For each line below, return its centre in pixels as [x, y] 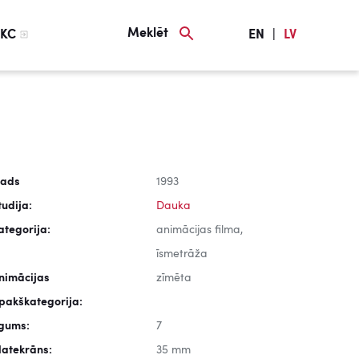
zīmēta [173, 278]
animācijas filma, [199, 230]
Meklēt [148, 34]
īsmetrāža [182, 254]
